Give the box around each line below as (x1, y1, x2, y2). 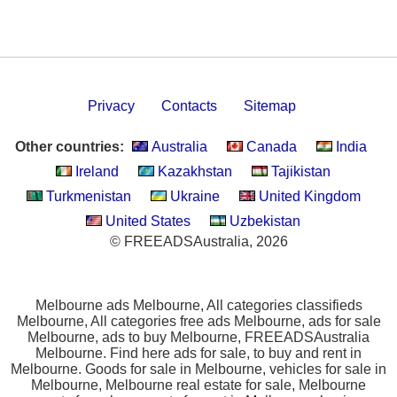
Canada (243, 139, 297, 154)
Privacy (87, 98, 135, 113)
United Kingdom (254, 189, 361, 204)
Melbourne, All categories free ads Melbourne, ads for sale (16, 314, 381, 329)
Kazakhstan (154, 164, 232, 179)
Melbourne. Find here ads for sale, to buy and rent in (35, 346, 362, 361)
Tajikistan (268, 164, 331, 179)
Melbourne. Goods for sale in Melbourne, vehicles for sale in (11, 362, 386, 377)
